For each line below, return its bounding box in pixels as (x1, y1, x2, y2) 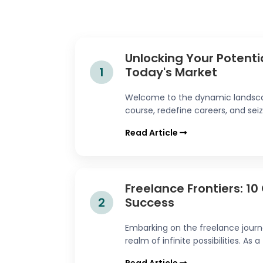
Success (125, 194, 174, 211)
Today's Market (125, 64, 217, 80)
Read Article (125, 127, 180, 139)
